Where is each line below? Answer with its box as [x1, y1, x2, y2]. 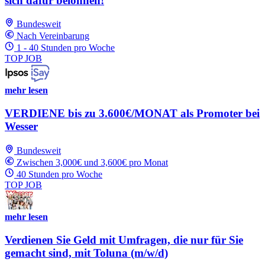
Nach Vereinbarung [17, 31, 89, 41]
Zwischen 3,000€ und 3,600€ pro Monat [17, 157, 168, 167]
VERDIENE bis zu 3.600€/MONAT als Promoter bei [5, 107, 260, 120]
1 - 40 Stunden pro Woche [17, 43, 115, 53]
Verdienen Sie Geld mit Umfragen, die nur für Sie [5, 233, 243, 246]
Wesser [5, 120, 38, 133]
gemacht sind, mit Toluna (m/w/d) [5, 246, 168, 259]
